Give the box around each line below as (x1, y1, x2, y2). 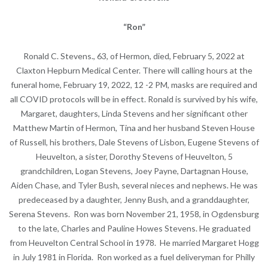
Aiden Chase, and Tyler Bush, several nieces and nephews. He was (10, 180, 258, 191)
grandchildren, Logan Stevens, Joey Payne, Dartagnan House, (20, 166, 248, 176)
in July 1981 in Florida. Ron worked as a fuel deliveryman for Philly (13, 252, 255, 263)
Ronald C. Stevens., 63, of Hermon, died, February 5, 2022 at (23, 51, 245, 62)
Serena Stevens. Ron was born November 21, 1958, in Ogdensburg (9, 209, 259, 220)
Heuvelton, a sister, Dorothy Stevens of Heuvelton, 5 (35, 151, 233, 162)
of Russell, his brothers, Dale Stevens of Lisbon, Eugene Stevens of (9, 137, 259, 148)
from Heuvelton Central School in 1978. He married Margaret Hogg (9, 237, 259, 248)
